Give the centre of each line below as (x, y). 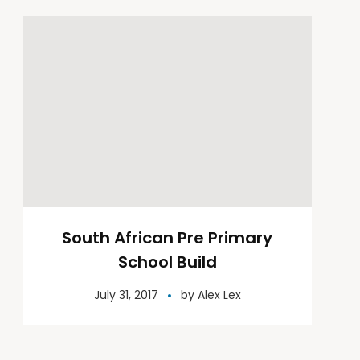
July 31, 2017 (126, 295)
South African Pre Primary (168, 238)
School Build (167, 262)
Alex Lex (219, 295)
